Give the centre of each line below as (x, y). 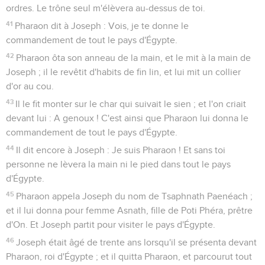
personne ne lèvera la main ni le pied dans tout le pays (118, 164)
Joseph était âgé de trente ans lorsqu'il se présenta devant (137, 242)
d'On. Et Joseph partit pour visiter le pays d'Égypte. (111, 224)
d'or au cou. (30, 86)
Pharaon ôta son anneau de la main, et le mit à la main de (134, 58)
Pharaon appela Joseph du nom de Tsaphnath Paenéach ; (135, 196)
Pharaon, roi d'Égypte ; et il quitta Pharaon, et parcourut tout (129, 256)
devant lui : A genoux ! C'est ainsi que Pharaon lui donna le (127, 118)
